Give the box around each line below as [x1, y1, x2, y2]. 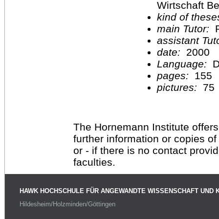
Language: [157, 58, 213, 69]
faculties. [73, 156, 115, 168]
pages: [157, 69, 192, 81]
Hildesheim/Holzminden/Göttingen [20, 200, 115, 208]
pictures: [157, 81, 200, 93]
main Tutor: [157, 22, 212, 34]
